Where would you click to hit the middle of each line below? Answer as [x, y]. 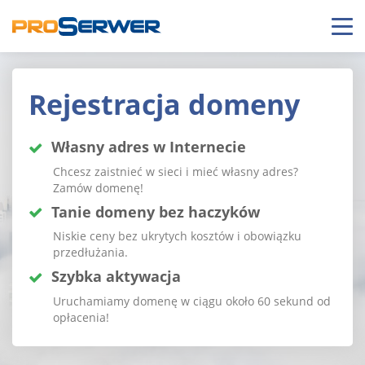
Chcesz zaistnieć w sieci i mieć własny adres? [176, 171]
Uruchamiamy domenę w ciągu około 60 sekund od [192, 301]
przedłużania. [90, 253]
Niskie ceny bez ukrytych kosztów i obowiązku [177, 236]
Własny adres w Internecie [149, 147]
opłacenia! [81, 318]
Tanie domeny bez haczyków [156, 211]
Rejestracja [108, 104]
